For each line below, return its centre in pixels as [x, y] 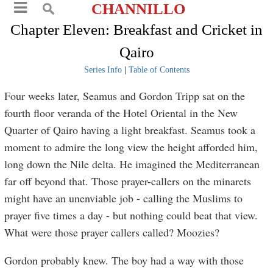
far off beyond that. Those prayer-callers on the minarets [128, 181]
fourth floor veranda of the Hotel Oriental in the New [121, 113]
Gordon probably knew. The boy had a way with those [124, 260]
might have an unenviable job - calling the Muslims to [124, 198]
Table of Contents [159, 70]
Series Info [103, 70]
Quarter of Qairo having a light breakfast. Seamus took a [130, 130]
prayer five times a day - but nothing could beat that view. [131, 215]
